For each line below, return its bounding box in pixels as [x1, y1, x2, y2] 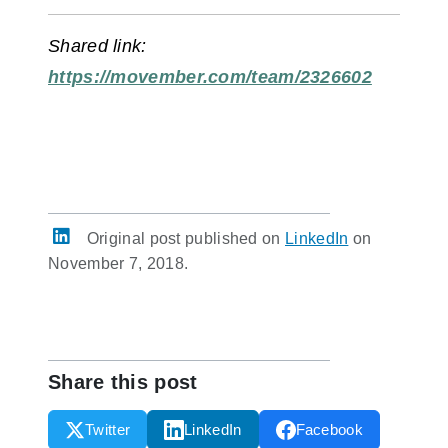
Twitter [85, 421, 131, 438]
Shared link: [48, 36, 147, 56]
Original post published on [82, 230, 285, 247]
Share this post [48, 371, 198, 393]
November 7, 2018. [48, 255, 189, 272]
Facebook [295, 421, 363, 438]
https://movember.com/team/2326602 [48, 67, 372, 87]
